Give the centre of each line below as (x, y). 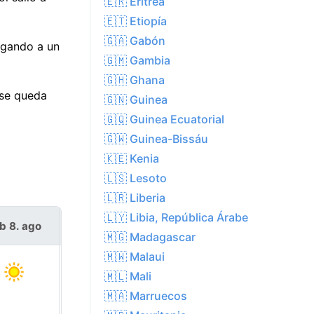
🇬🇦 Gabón (135, 41)
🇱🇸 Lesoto (136, 178)
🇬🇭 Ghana (135, 80)
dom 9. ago (105, 226)
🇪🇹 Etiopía (136, 21)
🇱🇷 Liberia (135, 198)
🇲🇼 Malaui (135, 257)
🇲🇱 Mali (128, 277)
